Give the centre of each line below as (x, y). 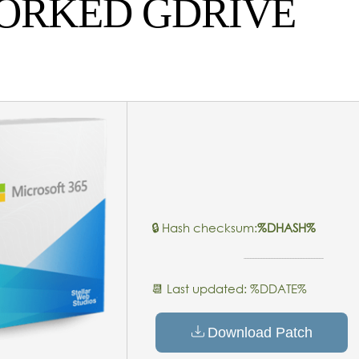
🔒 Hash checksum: (204, 228)
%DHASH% (286, 228)
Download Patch (260, 332)
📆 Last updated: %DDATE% (229, 288)
